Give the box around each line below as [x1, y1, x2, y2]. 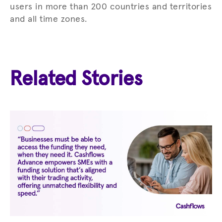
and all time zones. [10, 14, 90, 24]
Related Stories [10, 69, 143, 89]
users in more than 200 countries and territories [10, 2, 212, 11]
